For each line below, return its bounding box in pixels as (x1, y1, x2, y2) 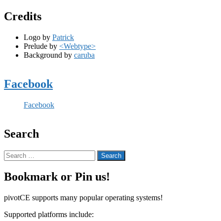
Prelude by (24, 41, 59, 50)
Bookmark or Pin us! (4, 170, 110, 184)
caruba (74, 50, 95, 59)
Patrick (52, 33, 74, 41)
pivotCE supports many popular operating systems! (4, 193, 163, 202)
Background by (24, 50, 74, 59)
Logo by (24, 33, 52, 41)
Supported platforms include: (4, 210, 94, 219)
